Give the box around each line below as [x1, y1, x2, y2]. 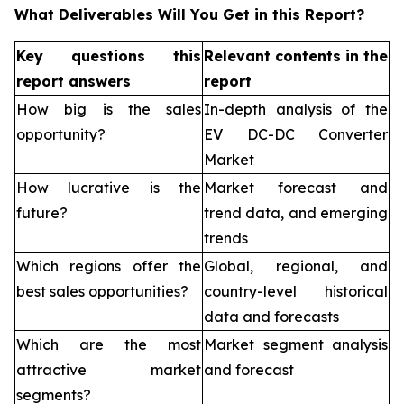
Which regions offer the [16, 257, 201, 275]
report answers [16, 72, 131, 90]
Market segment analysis [204, 335, 388, 353]
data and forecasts [204, 308, 339, 326]
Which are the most [16, 335, 201, 353]
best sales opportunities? [16, 282, 188, 300]
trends [204, 229, 248, 247]
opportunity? [16, 125, 106, 143]
